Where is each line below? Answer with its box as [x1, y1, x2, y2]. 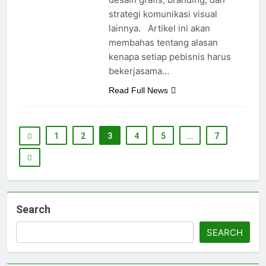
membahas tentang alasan [108, 37, 218, 49]
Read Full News [108, 85, 168, 96]
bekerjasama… [108, 65, 169, 77]
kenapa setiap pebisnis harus [108, 51, 231, 63]
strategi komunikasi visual [108, 8, 217, 20]
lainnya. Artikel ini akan [108, 23, 210, 34]
